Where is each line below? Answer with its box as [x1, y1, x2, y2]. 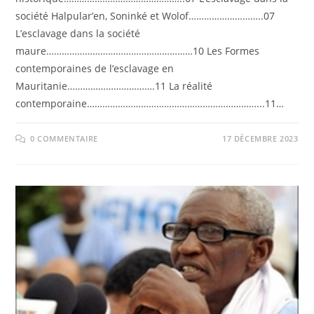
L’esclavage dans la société [15, 26, 141, 40]
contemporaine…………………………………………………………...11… [15, 96, 285, 110]
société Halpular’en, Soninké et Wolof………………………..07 [15, 8, 275, 22]
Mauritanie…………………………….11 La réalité [15, 78, 213, 93]
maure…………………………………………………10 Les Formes [15, 43, 260, 57]
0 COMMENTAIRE [30, 132, 98, 144]
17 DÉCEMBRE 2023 [221, 132, 299, 144]
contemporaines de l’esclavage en [15, 61, 175, 75]
